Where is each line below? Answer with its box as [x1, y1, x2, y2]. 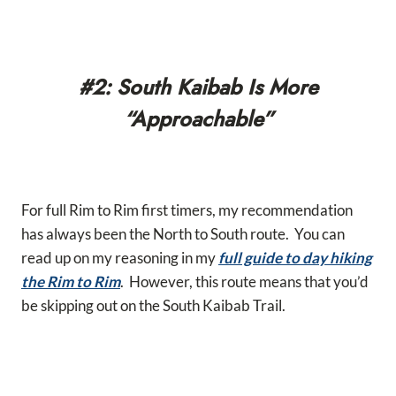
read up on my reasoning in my [21, 248, 218, 268]
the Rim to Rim [21, 272, 120, 292]
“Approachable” [123, 103, 273, 135]
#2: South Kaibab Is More [78, 72, 318, 103]
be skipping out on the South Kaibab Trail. [21, 296, 286, 316]
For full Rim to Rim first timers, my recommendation [21, 201, 353, 220]
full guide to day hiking [218, 248, 372, 268]
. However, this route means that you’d [120, 272, 369, 292]
